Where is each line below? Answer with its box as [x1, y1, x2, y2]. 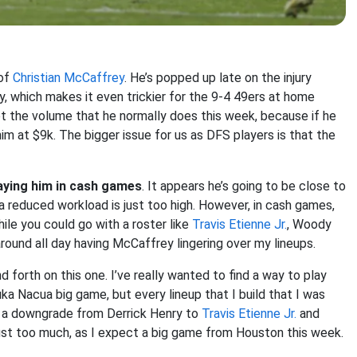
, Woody [287, 217, 331, 232]
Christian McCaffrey [13, 70, 124, 85]
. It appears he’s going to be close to [142, 178, 346, 194]
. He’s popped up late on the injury [124, 70, 312, 85]
